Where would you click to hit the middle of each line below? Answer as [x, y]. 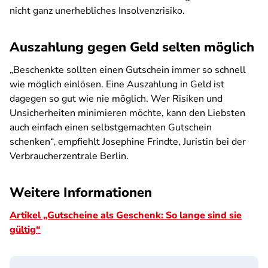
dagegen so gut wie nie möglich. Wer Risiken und [116, 99]
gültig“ [25, 230]
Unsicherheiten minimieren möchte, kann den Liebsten [127, 113]
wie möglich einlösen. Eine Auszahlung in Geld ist [117, 84]
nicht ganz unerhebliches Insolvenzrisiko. [98, 11]
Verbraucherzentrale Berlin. [69, 156]
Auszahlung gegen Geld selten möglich [132, 47]
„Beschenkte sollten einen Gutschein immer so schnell [128, 70]
